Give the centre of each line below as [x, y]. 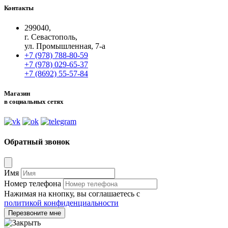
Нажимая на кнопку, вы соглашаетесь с [72, 193]
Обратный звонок [37, 141]
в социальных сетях [34, 102]
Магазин [17, 94]
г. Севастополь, [51, 37]
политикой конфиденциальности [61, 203]
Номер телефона [33, 183]
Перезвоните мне [35, 213]
